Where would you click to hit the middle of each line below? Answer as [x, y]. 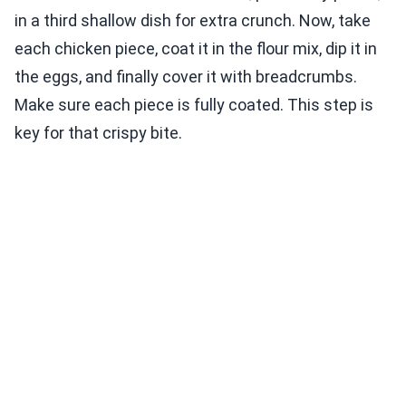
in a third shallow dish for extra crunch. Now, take [193, 21]
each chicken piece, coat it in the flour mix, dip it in [196, 49]
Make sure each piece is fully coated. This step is [194, 105]
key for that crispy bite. [98, 133]
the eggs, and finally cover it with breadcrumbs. [186, 77]
